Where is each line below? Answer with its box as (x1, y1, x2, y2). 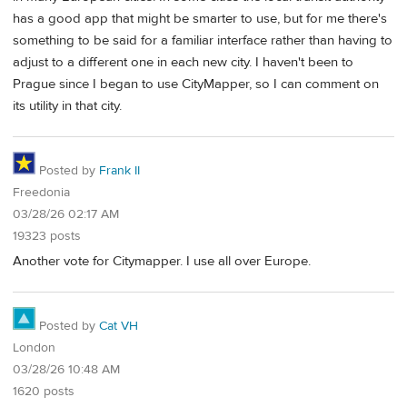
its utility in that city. (13, 96, 122, 114)
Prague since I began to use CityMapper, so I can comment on (13, 74, 379, 93)
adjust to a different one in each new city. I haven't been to (13, 53, 353, 71)
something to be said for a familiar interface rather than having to (13, 31, 392, 49)
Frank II (99, 162, 140, 179)
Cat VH (99, 318, 138, 334)
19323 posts (13, 227, 81, 244)
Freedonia (13, 184, 70, 201)
